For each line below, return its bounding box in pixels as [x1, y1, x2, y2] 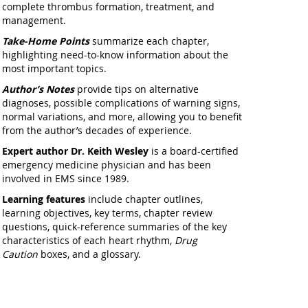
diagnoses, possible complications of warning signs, [1, 96, 240, 109]
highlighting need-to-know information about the [1, 48, 228, 61]
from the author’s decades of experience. [1, 124, 192, 137]
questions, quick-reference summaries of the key [1, 220, 227, 233]
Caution [1, 247, 38, 261]
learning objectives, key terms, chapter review [1, 206, 212, 219]
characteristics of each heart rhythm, [1, 234, 175, 247]
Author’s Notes [1, 82, 74, 96]
